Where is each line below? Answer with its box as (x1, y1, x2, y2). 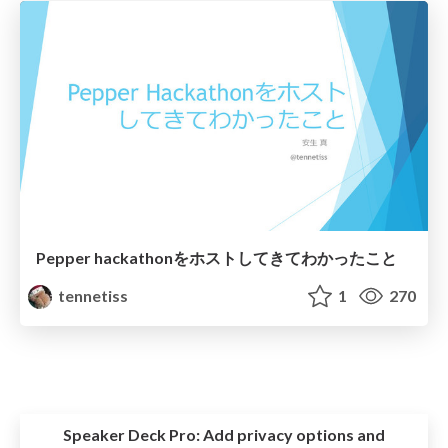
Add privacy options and (200, 425, 385, 445)
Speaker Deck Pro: (63, 425, 200, 445)
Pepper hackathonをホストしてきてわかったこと (36, 247, 397, 267)
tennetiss (55, 285, 129, 305)
